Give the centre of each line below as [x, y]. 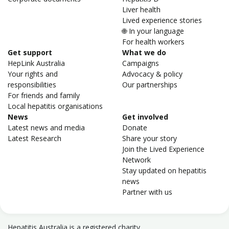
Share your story [150, 138]
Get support [30, 52]
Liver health [141, 9]
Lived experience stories [162, 20]
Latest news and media [46, 128]
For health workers [153, 42]
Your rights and [33, 74]
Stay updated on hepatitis [164, 170]
